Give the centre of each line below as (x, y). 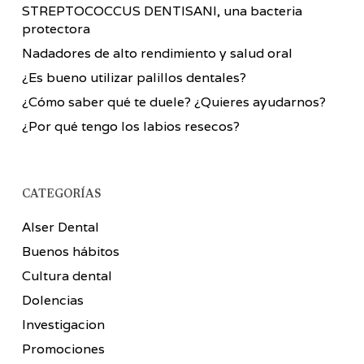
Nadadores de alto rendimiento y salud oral (157, 53)
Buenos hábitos (70, 251)
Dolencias (52, 300)
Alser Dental (60, 227)
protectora (56, 29)
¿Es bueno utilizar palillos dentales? (134, 78)
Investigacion (63, 325)
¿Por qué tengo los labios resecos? (130, 126)
